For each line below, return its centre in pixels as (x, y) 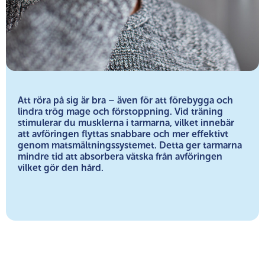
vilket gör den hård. (61, 167)
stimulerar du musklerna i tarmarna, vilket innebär (126, 122)
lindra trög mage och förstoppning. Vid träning (120, 111)
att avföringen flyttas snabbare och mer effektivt (123, 134)
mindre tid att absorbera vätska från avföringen (120, 156)
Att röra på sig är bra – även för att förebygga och (125, 100)
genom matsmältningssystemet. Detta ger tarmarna (130, 145)
